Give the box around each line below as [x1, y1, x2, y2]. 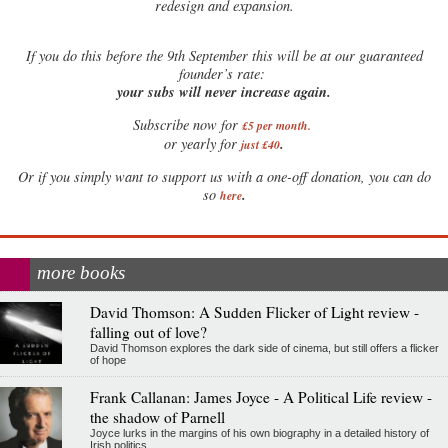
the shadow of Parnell [89, 407, 225, 428]
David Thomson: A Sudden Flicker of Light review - [89, 302, 419, 323]
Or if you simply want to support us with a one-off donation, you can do [17, 167, 431, 187]
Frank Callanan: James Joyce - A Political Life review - [89, 387, 432, 408]
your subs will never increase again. [117, 81, 331, 103]
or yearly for [164, 133, 241, 153]
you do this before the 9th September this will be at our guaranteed [34, 46, 423, 66]
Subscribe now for [132, 114, 238, 134]
